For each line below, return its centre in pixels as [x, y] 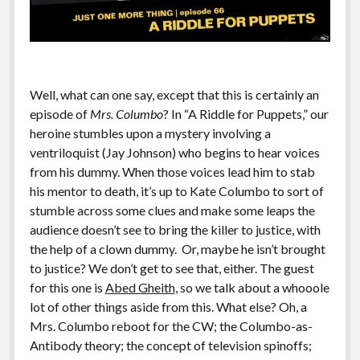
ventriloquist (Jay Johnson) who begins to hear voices [174, 153]
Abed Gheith [140, 288]
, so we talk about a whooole [252, 288]
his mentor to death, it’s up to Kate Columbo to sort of [176, 191]
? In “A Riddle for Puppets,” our [245, 114]
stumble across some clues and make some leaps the [172, 211]
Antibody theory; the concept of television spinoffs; [170, 346]
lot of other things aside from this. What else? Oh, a [168, 307]
